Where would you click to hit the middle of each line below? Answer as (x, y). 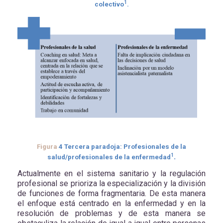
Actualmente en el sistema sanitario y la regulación (111, 174)
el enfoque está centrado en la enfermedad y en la (111, 204)
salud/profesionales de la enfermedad (109, 157)
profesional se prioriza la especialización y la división (111, 184)
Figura (48, 146)
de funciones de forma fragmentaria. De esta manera (111, 194)
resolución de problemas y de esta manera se (111, 214)
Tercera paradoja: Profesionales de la (124, 146)
